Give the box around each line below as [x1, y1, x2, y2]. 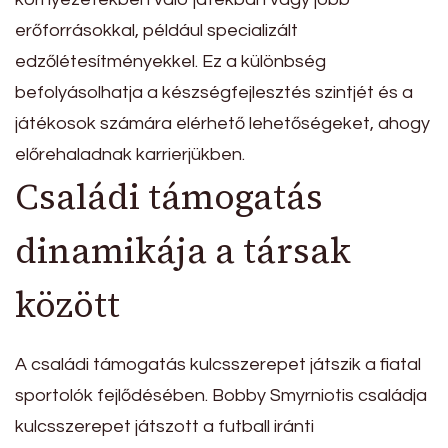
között [15, 280, 120, 329]
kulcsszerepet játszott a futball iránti [15, 417, 314, 437]
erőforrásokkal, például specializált [15, 20, 298, 40]
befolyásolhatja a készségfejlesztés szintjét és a [15, 82, 413, 102]
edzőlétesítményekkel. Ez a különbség [15, 51, 326, 71]
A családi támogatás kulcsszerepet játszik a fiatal [15, 355, 421, 375]
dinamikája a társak [15, 226, 351, 275]
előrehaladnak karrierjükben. [15, 144, 245, 164]
